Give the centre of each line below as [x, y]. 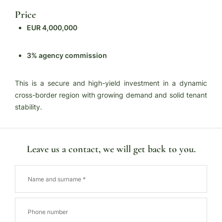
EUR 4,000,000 [52, 28]
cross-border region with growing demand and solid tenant [111, 95]
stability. [28, 107]
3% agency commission [67, 55]
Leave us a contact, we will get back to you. [111, 149]
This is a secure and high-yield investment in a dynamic [111, 83]
